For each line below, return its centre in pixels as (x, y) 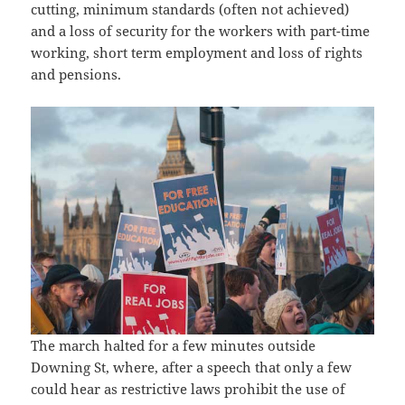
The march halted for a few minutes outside (174, 346)
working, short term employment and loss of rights (197, 53)
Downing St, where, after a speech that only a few (192, 367)
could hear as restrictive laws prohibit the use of (188, 389)
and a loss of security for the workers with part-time (201, 31)
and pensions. (76, 75)
